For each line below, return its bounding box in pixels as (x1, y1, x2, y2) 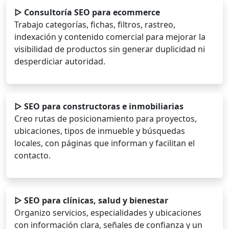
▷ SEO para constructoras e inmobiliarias (14, 101, 184, 112)
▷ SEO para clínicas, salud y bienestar (14, 195, 168, 207)
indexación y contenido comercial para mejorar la (14, 31, 205, 43)
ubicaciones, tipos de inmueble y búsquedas (14, 125, 185, 137)
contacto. (14, 150, 51, 162)
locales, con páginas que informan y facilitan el (14, 138, 195, 149)
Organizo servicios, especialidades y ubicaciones (14, 207, 201, 219)
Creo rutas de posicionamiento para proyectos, (14, 113, 197, 125)
